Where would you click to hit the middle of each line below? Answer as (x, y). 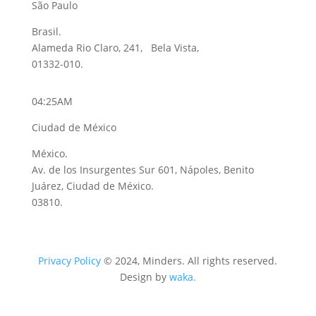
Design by (144, 276)
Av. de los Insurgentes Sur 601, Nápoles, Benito (142, 169)
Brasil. (46, 31)
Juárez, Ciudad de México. (92, 186)
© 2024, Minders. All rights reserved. (191, 260)
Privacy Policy (70, 260)
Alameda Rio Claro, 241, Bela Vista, (115, 47)
